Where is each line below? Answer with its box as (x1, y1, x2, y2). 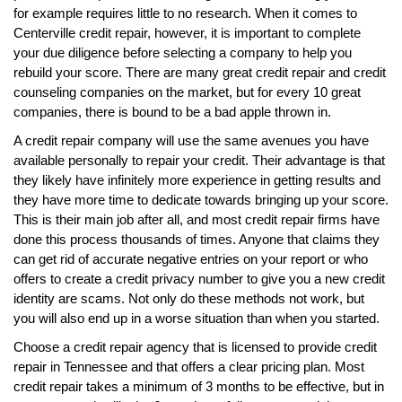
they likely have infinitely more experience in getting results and (13, 171, 380, 188)
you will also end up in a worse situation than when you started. (13, 310, 380, 326)
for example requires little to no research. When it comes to (13, 4, 357, 21)
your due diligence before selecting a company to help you (13, 44, 352, 60)
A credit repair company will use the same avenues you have (13, 132, 369, 148)
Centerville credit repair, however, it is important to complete (13, 24, 361, 40)
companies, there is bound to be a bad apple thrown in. (13, 103, 331, 119)
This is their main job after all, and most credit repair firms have (13, 211, 380, 227)
